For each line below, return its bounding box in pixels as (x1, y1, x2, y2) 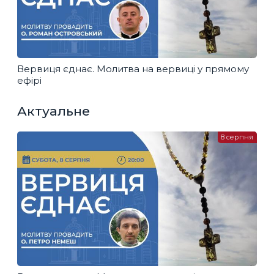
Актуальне (17, 103, 90, 119)
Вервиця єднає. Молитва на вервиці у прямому (17, 62, 249, 75)
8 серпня (221, 133, 254, 142)
